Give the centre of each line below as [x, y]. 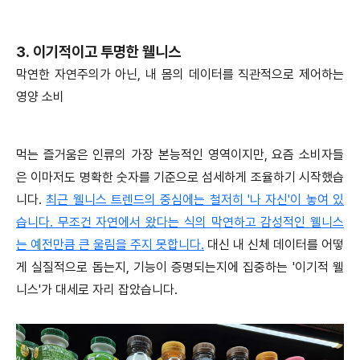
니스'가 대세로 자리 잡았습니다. [97, 290]
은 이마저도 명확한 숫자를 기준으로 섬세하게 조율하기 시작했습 [180, 178]
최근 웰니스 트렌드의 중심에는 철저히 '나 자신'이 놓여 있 [195, 200]
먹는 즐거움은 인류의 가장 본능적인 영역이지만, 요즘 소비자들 [180, 155]
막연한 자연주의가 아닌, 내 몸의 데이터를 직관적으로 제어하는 [180, 75]
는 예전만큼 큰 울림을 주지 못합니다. [110, 245]
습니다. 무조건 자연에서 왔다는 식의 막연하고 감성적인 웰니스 [180, 223]
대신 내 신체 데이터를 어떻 [274, 245]
